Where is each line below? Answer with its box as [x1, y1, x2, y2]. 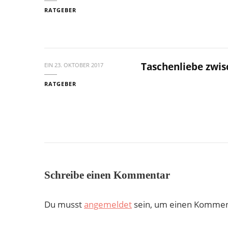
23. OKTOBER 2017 [54, 61, 103, 69]
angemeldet [84, 198, 132, 210]
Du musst [44, 198, 84, 210]
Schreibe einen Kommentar [44, 169, 173, 181]
